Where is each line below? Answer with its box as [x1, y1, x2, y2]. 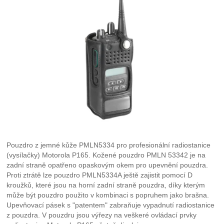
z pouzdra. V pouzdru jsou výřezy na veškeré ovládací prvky [6, 211, 197, 219]
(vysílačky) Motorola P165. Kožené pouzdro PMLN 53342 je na [6, 151, 206, 159]
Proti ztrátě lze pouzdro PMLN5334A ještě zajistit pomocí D [6, 171, 193, 179]
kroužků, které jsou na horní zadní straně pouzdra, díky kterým [6, 181, 205, 189]
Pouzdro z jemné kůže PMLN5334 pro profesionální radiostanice [6, 141, 211, 149]
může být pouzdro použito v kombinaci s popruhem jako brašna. [6, 191, 209, 199]
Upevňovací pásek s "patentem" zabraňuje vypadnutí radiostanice [6, 201, 215, 209]
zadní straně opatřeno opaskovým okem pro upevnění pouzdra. [6, 161, 208, 169]
